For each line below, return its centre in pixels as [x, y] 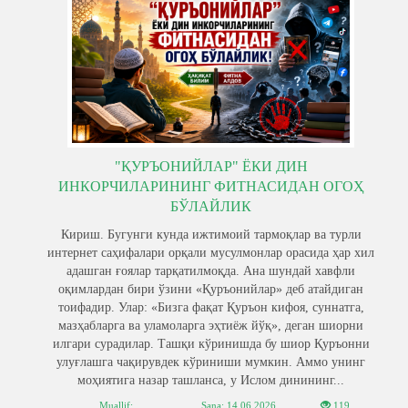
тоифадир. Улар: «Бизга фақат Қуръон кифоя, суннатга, [211, 307]
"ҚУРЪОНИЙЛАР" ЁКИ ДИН [211, 166]
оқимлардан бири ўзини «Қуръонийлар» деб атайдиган [211, 289]
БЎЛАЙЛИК [211, 206]
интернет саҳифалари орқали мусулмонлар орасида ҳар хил [211, 253]
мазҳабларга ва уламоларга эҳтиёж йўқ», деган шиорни [211, 326]
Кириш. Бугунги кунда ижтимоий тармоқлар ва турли [211, 235]
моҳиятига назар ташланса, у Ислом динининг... [211, 380]
